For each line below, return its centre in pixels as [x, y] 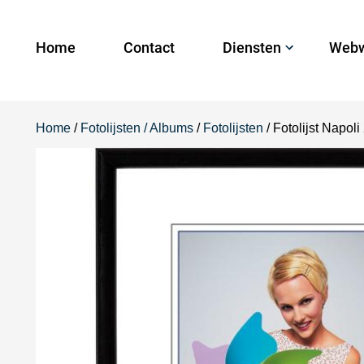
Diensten [252, 48]
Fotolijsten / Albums [137, 128]
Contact [149, 48]
